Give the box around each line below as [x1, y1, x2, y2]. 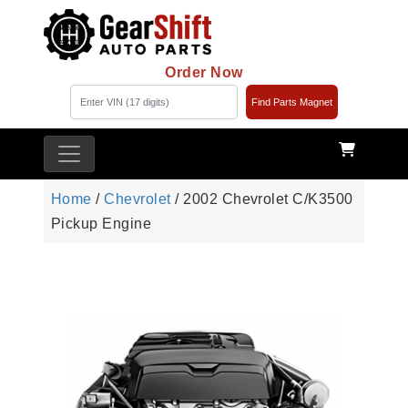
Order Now [165, 65, 243, 81]
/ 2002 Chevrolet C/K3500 [170, 191, 353, 208]
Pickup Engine [51, 216, 152, 232]
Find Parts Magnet [250, 97, 332, 108]
